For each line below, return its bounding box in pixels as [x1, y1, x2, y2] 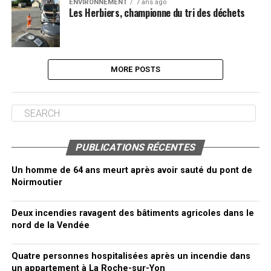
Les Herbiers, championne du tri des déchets [68, 5, 245, 21]
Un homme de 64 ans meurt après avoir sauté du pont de [11, 165, 252, 176]
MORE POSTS [110, 65, 161, 74]
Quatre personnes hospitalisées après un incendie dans [11, 251, 250, 262]
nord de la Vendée [11, 220, 90, 231]
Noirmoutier [11, 177, 62, 188]
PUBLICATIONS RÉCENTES [74, 142, 197, 154]
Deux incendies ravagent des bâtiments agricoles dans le [11, 208, 254, 219]
